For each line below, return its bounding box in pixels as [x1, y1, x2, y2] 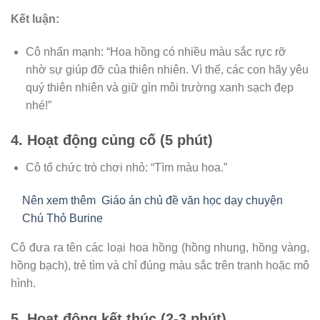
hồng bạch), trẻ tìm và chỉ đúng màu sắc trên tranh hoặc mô [11, 259, 309, 272]
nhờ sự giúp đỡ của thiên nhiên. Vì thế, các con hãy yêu [25, 63, 309, 76]
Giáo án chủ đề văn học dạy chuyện [101, 194, 283, 207]
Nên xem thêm [22, 194, 96, 207]
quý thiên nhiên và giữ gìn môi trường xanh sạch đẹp [25, 81, 294, 94]
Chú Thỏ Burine [22, 212, 103, 225]
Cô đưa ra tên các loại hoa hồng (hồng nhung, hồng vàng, [11, 241, 309, 254]
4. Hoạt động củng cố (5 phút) [11, 132, 213, 149]
